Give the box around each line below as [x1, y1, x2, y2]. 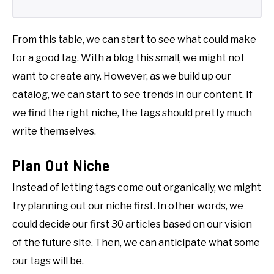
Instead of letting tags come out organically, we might [12, 182, 261, 194]
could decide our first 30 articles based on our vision [12, 218, 252, 231]
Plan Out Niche [12, 158, 109, 176]
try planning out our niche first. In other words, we [12, 200, 243, 212]
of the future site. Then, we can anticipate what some [12, 237, 260, 249]
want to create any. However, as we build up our [12, 70, 231, 83]
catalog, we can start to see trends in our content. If [12, 89, 253, 101]
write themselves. [12, 125, 96, 138]
